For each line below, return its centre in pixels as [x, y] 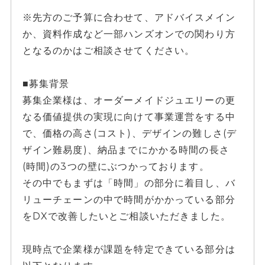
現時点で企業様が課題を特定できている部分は [129, 249]
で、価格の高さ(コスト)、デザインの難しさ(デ [130, 133]
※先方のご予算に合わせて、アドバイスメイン [129, 17]
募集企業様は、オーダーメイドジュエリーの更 [129, 100]
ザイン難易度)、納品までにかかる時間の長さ [126, 150]
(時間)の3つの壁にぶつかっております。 [116, 167]
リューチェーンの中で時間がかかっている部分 [129, 200]
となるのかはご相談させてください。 [109, 51]
